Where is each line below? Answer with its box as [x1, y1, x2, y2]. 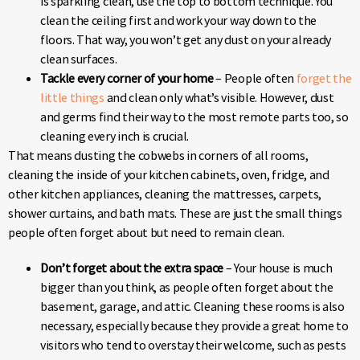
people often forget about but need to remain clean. [8, 223, 284, 240]
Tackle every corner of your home [40, 69, 216, 86]
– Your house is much [225, 259, 333, 276]
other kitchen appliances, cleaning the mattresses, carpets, [8, 185, 322, 202]
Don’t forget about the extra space [40, 259, 226, 276]
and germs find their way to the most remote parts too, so [40, 108, 349, 125]
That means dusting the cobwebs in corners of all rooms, [8, 146, 309, 163]
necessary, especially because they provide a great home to [40, 317, 349, 333]
